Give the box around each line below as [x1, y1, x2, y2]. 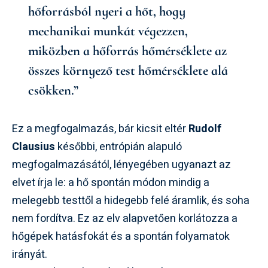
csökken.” [28, 82, 78, 98]
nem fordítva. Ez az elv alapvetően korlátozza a [12, 210, 237, 227]
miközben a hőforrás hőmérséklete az [28, 42, 227, 59]
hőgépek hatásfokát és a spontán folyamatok [12, 228, 230, 245]
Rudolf [188, 120, 221, 137]
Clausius [12, 138, 55, 155]
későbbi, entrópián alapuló [55, 138, 182, 155]
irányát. [12, 246, 47, 263]
